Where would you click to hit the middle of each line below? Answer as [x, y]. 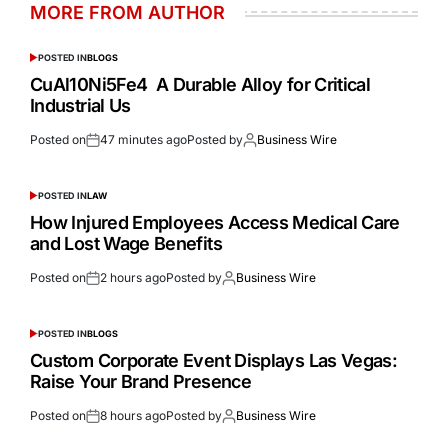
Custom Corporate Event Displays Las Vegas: [214, 360]
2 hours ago [133, 277]
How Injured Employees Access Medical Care [215, 222]
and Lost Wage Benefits [126, 243]
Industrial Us [80, 105]
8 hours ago [133, 415]
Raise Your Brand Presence [140, 381]
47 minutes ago [143, 139]
